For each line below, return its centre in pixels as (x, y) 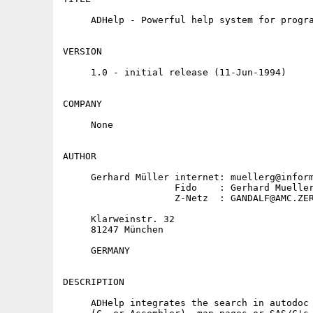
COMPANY (82, 104)
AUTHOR (80, 156)
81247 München (113, 230)
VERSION (82, 51)
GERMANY (96, 250)
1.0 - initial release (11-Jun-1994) (175, 72)
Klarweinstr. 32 (119, 219)
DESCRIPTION (94, 282)
